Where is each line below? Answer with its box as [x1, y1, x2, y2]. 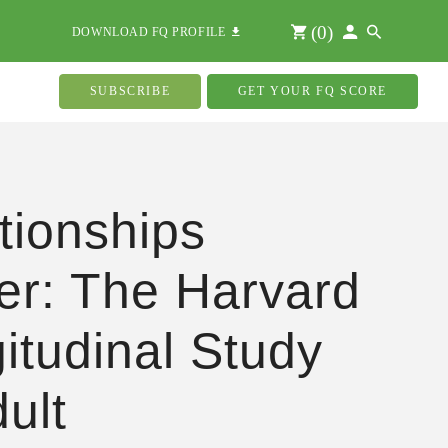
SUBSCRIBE [89, 84, 171, 98]
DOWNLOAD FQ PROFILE [71, 25, 233, 39]
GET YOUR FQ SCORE [237, 84, 387, 98]
